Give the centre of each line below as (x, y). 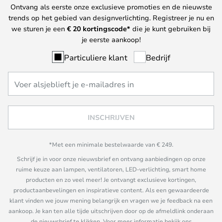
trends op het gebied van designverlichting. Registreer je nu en (111, 17)
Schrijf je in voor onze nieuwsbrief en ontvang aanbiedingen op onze (111, 159)
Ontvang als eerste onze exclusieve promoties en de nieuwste (111, 6)
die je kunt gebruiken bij (170, 28)
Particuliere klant (95, 57)
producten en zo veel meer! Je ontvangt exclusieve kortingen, (111, 180)
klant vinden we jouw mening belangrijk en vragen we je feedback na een (111, 200)
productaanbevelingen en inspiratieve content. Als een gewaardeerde (111, 190)
